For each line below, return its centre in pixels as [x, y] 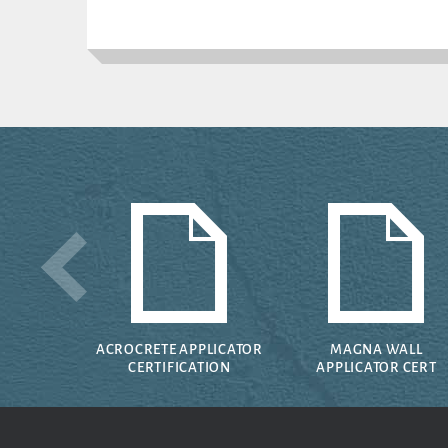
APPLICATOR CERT [376, 367]
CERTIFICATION [179, 367]
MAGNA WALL [376, 349]
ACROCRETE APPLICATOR [179, 349]
